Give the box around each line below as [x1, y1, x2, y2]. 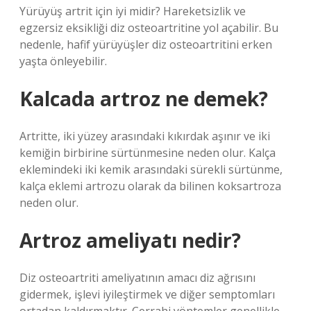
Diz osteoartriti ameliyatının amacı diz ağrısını [19, 270, 255, 285]
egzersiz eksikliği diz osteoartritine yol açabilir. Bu [19, 20, 278, 35]
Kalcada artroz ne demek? [19, 85, 268, 112]
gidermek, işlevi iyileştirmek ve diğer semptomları [19, 287, 275, 302]
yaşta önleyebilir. [19, 53, 107, 69]
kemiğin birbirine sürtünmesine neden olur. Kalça [19, 145, 276, 160]
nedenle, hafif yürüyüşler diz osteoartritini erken [19, 37, 272, 52]
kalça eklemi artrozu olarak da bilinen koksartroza [19, 178, 281, 194]
